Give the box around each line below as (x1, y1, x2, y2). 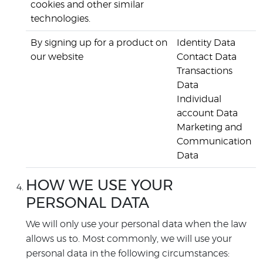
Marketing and (177, 123, 242, 132)
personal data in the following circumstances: (26, 249, 230, 258)
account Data (177, 109, 238, 118)
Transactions (177, 66, 232, 76)
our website (31, 52, 83, 62)
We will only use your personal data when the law (26, 220, 247, 229)
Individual (177, 95, 221, 104)
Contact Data (177, 52, 237, 62)
